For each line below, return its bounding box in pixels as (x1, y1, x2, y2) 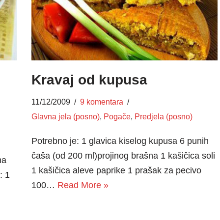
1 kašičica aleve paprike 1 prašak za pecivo (31, 165, 201, 175)
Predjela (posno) (134, 111, 192, 121)
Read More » (57, 180, 109, 190)
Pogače (103, 111, 131, 121)
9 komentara (80, 97, 123, 106)
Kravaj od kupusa (31, 72, 147, 87)
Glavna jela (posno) (31, 111, 100, 121)
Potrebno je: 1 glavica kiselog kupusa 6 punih (31, 136, 209, 146)
